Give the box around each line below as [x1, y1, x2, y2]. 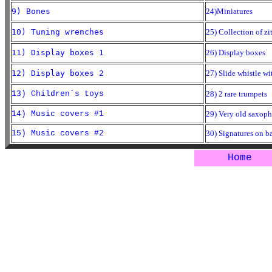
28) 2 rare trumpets [206, 89, 267, 98]
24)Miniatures [206, 7, 253, 16]
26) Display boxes [206, 48, 265, 57]
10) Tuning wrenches [12, 27, 104, 36]
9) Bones [12, 7, 50, 16]
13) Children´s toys [12, 89, 104, 98]
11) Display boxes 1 [12, 48, 104, 57]
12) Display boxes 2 [12, 69, 104, 78]
